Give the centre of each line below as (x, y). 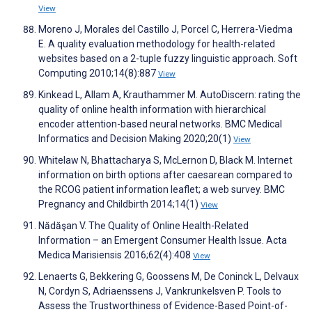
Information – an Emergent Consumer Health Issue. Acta (163, 241)
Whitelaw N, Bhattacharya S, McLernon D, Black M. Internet (165, 161)
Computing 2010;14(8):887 (98, 73)
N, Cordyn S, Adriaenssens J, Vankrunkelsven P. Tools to (160, 291)
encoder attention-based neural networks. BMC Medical (160, 124)
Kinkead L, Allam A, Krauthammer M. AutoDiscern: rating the (170, 95)
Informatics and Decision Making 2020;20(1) (136, 139)
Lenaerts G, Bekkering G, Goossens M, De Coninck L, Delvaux (169, 277)
